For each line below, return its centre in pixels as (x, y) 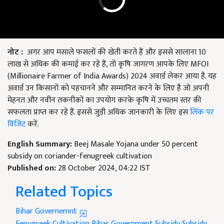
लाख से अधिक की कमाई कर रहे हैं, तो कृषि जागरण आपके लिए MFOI (108, 64)
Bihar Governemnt (47, 211)
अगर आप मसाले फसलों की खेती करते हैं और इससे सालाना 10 (116, 52)
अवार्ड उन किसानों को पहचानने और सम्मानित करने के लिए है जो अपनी (108, 88)
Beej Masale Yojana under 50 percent (136, 144)
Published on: (33, 168)
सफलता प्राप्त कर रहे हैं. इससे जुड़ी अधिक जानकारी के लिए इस (99, 112)
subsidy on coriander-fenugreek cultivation (80, 156)
